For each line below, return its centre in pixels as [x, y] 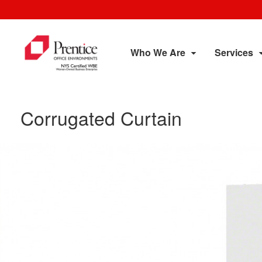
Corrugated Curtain [101, 118]
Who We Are [158, 52]
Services [234, 52]
